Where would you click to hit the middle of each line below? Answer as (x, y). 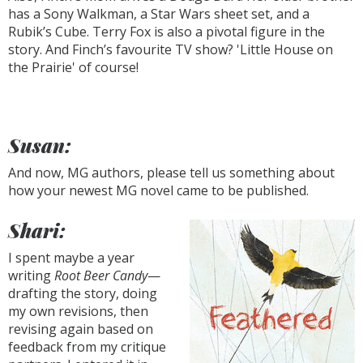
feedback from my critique (87, 347)
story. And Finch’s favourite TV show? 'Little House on (171, 49)
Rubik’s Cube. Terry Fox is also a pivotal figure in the (167, 32)
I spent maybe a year (71, 258)
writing (31, 275)
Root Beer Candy (101, 275)
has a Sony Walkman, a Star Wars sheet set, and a (159, 14)
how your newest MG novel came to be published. (158, 190)
